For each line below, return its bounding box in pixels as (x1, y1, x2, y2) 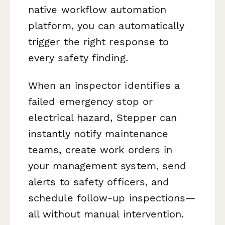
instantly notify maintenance (28, 128, 169, 140)
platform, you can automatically (28, 20, 185, 32)
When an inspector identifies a (28, 79, 180, 92)
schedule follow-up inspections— (28, 192, 196, 204)
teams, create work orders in (28, 144, 173, 156)
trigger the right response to (28, 36, 169, 48)
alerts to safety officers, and (28, 176, 170, 188)
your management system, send (28, 160, 187, 172)
